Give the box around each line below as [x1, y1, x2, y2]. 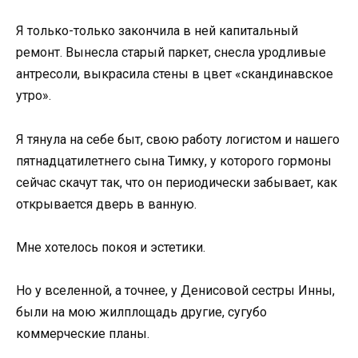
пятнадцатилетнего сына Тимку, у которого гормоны [16, 153, 332, 169]
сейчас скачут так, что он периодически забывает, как [16, 174, 337, 190]
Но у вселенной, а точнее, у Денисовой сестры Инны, [16, 283, 335, 298]
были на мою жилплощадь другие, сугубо [16, 304, 267, 320]
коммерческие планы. [16, 326, 149, 341]
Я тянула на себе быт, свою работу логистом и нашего [16, 131, 340, 147]
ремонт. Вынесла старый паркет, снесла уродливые [16, 45, 326, 61]
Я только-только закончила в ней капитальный [16, 23, 298, 39]
